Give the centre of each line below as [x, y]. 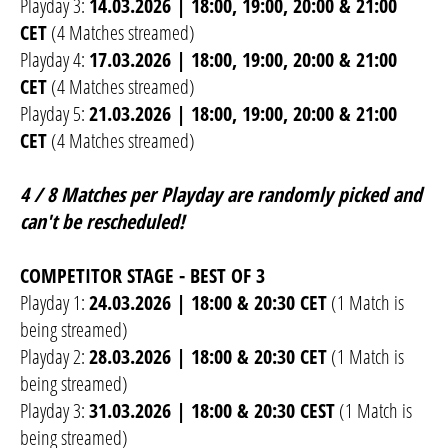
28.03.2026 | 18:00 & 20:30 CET [208, 357]
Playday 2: [54, 357]
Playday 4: [54, 60]
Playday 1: [54, 303]
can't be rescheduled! [102, 222]
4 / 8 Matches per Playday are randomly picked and [221, 195]
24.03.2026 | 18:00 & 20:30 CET [208, 303]
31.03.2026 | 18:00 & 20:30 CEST [212, 411]
